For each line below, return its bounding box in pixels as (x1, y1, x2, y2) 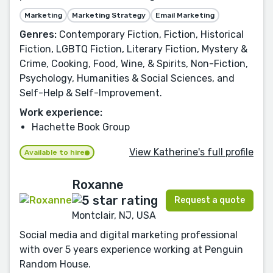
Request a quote (174, 194, 245, 205)
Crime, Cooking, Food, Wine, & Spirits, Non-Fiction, (19, 58, 248, 70)
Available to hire (24, 148, 85, 157)
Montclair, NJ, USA (72, 210, 156, 222)
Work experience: (19, 107, 102, 119)
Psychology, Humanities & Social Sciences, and (19, 73, 235, 85)
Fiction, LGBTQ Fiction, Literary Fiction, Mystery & (19, 43, 247, 55)
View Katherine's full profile (129, 146, 253, 158)
